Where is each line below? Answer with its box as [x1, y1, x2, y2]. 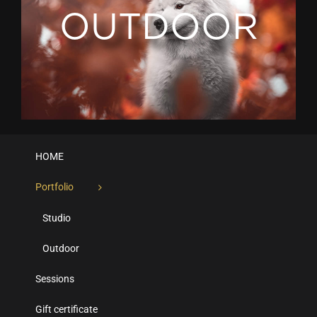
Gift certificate [35, 304, 98, 315]
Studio [42, 212, 71, 224]
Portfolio [35, 180, 74, 192]
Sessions [35, 273, 74, 284]
